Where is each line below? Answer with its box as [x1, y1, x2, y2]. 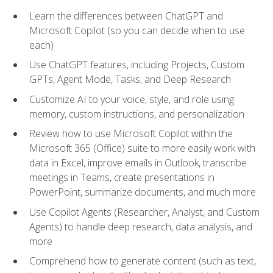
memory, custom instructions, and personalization [29, 107, 244, 121]
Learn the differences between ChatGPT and [29, 9, 223, 23]
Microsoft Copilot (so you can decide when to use [29, 23, 245, 37]
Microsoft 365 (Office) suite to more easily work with [29, 141, 255, 155]
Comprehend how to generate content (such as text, [29, 254, 256, 268]
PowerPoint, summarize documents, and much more [29, 185, 256, 199]
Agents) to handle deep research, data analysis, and [29, 219, 252, 233]
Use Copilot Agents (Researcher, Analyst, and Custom [29, 205, 260, 219]
